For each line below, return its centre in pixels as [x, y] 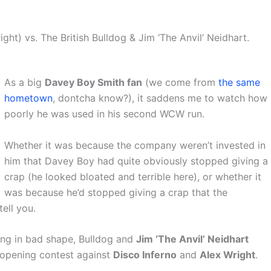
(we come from [180, 83]
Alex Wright [227, 255]
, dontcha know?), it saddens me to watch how [160, 98]
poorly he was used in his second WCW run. [104, 114]
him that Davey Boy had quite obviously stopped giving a [136, 161]
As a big [24, 83]
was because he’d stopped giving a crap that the [116, 192]
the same [239, 83]
